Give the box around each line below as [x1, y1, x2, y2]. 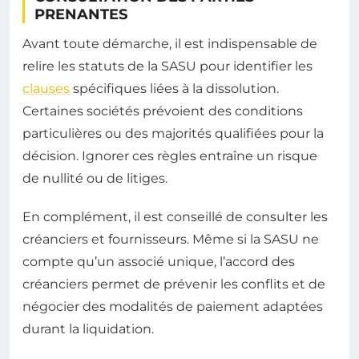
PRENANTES [34, 6, 127, 24]
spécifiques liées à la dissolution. [70, 81, 279, 97]
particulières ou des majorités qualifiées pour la [22, 126, 324, 142]
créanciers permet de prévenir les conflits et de [22, 276, 325, 292]
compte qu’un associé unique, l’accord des [22, 254, 295, 270]
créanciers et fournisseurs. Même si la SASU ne [22, 232, 319, 248]
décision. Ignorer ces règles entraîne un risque [22, 148, 317, 164]
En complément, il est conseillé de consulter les [22, 209, 328, 225]
